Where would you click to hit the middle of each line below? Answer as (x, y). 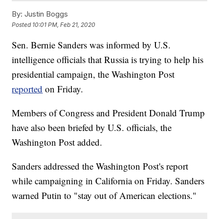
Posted (22, 24)
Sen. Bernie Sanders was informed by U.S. (91, 45)
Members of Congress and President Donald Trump (109, 113)
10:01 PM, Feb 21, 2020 (64, 24)
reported (27, 89)
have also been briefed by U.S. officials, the (92, 128)
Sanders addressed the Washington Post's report (100, 166)
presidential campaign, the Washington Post (93, 74)
